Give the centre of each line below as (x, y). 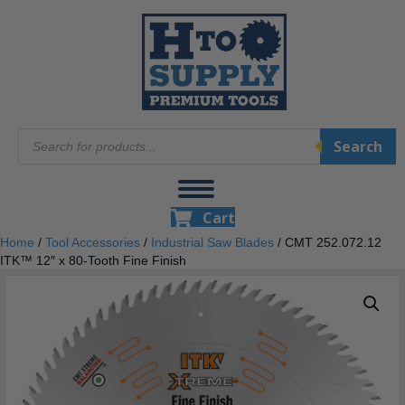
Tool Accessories (93, 243)
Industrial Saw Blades (212, 243)
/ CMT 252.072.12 (328, 243)
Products (45, 134)
